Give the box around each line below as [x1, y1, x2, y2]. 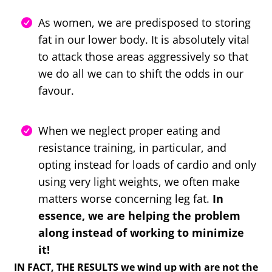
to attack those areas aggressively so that [38, 49, 248, 64]
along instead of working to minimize [38, 225, 244, 240]
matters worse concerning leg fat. [38, 191, 212, 206]
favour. [38, 83, 74, 98]
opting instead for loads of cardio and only [38, 157, 256, 172]
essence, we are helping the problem [38, 208, 240, 223]
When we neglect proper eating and [38, 123, 220, 138]
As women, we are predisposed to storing [38, 15, 251, 30]
